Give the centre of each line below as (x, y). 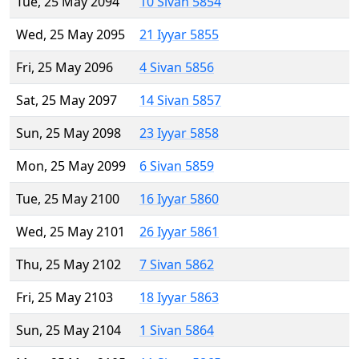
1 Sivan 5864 (177, 331)
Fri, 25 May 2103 (65, 298)
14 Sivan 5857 (180, 101)
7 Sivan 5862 (177, 265)
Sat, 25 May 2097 (67, 101)
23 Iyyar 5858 (179, 133)
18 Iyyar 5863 (179, 298)
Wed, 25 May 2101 (71, 232)
